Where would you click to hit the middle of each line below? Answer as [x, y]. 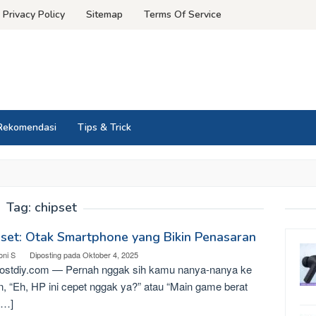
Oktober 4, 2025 [110, 255]
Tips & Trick [104, 127]
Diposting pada [56, 255]
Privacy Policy [34, 14]
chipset [56, 207]
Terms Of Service [183, 14]
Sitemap [104, 14]
